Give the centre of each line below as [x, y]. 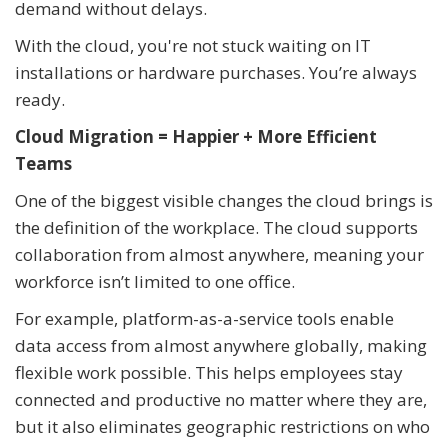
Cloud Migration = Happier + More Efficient [196, 137]
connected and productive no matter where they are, [221, 400]
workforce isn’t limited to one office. [157, 282]
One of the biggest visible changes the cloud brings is [224, 201]
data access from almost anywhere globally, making [221, 346]
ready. [40, 100]
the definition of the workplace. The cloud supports [216, 228]
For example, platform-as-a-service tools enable [204, 319]
